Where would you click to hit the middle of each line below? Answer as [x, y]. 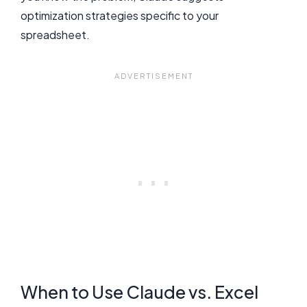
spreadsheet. [55, 34]
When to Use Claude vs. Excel [139, 292]
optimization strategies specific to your [120, 15]
